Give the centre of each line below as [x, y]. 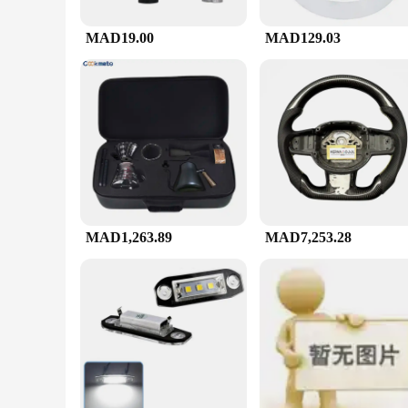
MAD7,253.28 [308, 237]
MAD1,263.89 [129, 237]
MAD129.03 [303, 38]
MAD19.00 [120, 38]
